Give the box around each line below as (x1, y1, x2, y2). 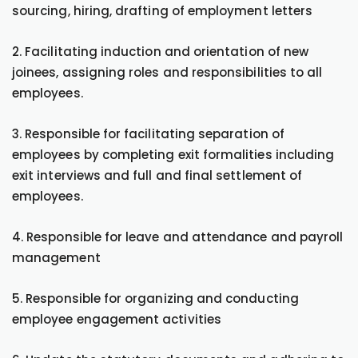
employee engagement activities (12, 311, 221, 328)
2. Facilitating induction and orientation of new (12, 43, 309, 60)
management (12, 249, 101, 266)
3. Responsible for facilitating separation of (12, 125, 284, 142)
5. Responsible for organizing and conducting (12, 290, 299, 307)
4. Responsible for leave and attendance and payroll (12, 229, 344, 245)
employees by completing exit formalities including (12, 146, 335, 163)
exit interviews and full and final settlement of (12, 167, 303, 184)
